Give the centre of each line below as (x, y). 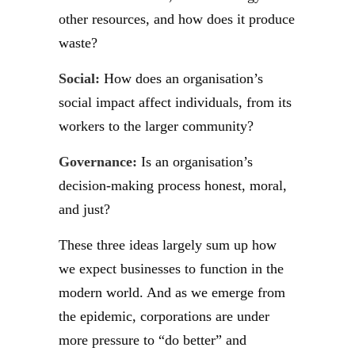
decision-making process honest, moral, (173, 185)
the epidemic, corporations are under (164, 316)
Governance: (98, 162)
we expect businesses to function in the (171, 269)
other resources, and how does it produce (177, 19)
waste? (78, 43)
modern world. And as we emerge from (172, 292)
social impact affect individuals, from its (175, 102)
